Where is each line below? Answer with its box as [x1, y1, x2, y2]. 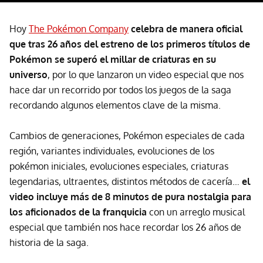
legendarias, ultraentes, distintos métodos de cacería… [9, 175, 240, 187]
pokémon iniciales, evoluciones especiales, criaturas [9, 160, 228, 172]
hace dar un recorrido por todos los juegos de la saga [9, 83, 231, 96]
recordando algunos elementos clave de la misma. [9, 99, 221, 111]
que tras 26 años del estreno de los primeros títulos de [9, 38, 250, 50]
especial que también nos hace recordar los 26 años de [9, 221, 241, 233]
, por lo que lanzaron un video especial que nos [48, 68, 244, 80]
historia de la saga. [9, 236, 89, 248]
